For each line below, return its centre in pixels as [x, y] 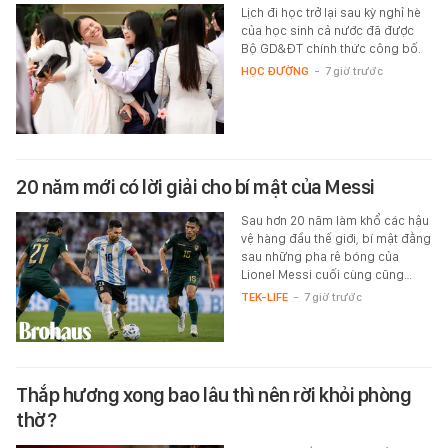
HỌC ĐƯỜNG [274, 71]
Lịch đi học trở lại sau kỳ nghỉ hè [330, 13]
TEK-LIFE [264, 297]
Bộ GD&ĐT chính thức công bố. [330, 49]
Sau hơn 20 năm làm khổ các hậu [334, 221]
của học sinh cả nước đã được [327, 31]
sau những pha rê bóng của [319, 257]
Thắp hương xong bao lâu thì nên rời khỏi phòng [213, 395]
